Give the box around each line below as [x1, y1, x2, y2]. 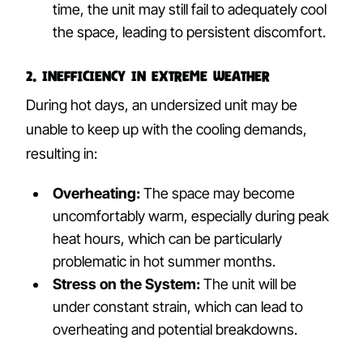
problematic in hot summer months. [53, 253, 276, 271]
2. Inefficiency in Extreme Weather [26, 67, 270, 85]
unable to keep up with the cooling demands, [26, 121, 307, 139]
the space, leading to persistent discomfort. [53, 23, 327, 41]
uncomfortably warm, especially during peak [53, 207, 330, 225]
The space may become [140, 185, 296, 203]
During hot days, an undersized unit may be [26, 96, 297, 114]
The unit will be [200, 275, 297, 293]
